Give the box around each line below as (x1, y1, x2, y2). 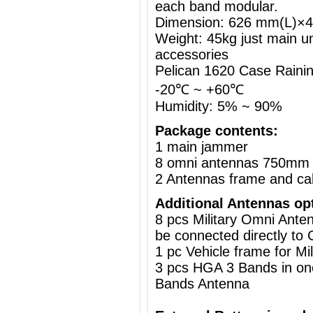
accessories (155, 47, 228, 62)
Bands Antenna (155, 276, 254, 291)
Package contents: (155, 123, 278, 138)
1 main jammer (155, 139, 248, 154)
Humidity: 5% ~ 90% (155, 99, 282, 114)
